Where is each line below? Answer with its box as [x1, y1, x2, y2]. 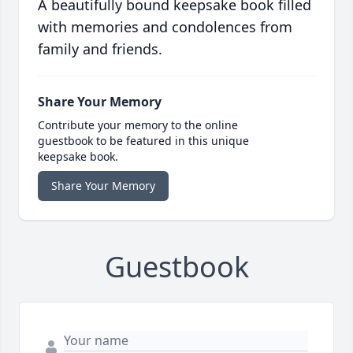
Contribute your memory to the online [38, 117, 238, 133]
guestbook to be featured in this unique [38, 133, 249, 149]
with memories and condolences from [38, 17, 292, 37]
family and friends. [38, 39, 162, 59]
